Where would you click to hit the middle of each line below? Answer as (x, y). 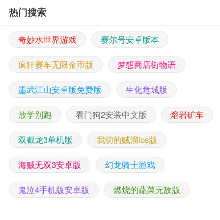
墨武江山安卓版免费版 (60, 89)
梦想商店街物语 (146, 65)
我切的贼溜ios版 (127, 139)
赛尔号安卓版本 (130, 40)
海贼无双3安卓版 (49, 164)
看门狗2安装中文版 (111, 114)
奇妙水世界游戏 (47, 40)
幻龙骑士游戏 (130, 164)
